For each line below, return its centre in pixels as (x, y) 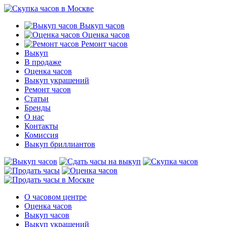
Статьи (36, 99)
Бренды (37, 108)
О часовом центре (55, 197)
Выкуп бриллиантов (60, 144)
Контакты (41, 126)
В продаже (43, 62)
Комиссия (41, 135)
